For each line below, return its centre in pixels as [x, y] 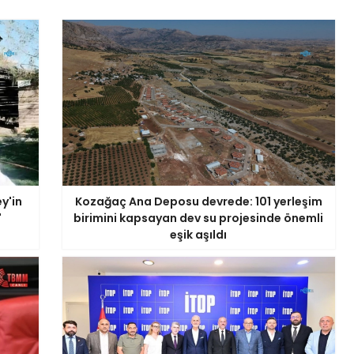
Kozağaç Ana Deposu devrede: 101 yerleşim [198, 201]
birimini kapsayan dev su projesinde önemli [198, 218]
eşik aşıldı [198, 235]
